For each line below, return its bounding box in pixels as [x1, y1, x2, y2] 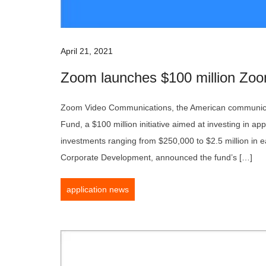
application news [66, 185, 129, 194]
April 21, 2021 [61, 46, 113, 56]
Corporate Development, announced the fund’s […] [61, 153, 252, 162]
